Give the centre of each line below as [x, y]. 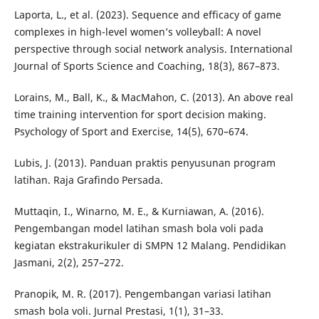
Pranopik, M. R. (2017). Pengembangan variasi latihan [142, 294]
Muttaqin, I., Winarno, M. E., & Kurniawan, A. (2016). [139, 211]
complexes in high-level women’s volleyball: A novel [137, 32]
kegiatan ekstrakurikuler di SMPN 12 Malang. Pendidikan [150, 246]
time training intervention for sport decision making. [140, 115]
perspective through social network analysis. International [153, 49]
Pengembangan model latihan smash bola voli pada [138, 229]
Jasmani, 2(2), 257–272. [69, 263]
